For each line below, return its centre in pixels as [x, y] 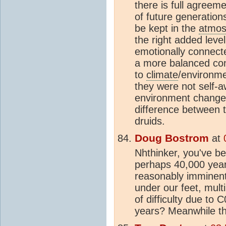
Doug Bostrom [172, 138]
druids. [150, 121]
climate [162, 74]
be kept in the [167, 28]
